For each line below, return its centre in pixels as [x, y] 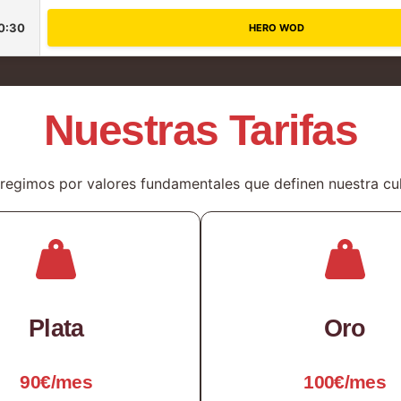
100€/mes [345, 381]
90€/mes [56, 381]
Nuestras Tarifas [200, 130]
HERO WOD [277, 27]
